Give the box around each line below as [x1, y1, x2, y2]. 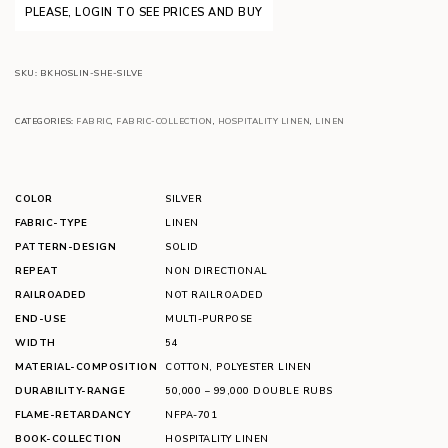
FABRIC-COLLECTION [116, 115, 213, 127]
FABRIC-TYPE [15, 216, 88, 229]
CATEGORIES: [15, 115, 76, 127]
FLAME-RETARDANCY [15, 408, 130, 421]
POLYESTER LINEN [216, 360, 312, 373]
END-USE [15, 312, 67, 325]
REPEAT [15, 264, 58, 277]
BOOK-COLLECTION [15, 432, 122, 445]
